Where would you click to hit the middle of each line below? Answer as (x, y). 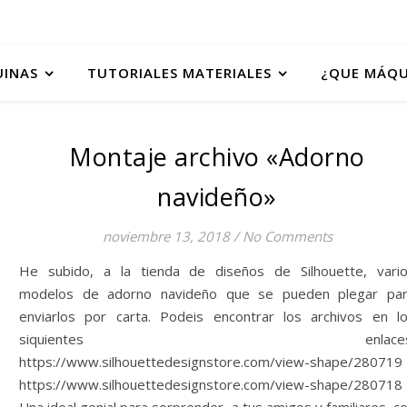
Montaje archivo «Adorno (217, 157)
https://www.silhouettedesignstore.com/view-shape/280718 (211, 384)
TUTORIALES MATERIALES (179, 73)
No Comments (287, 236)
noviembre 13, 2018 (166, 236)
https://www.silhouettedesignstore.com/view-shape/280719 (211, 362)
